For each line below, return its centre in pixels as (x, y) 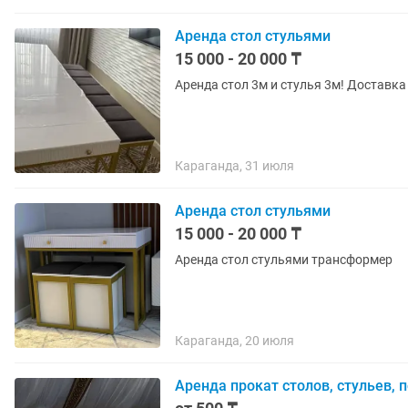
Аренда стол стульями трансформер (284, 260)
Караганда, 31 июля (235, 166)
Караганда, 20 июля (235, 341)
